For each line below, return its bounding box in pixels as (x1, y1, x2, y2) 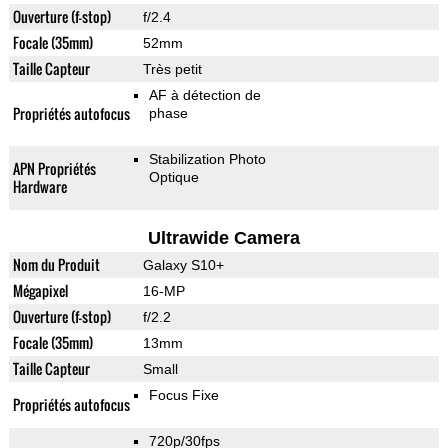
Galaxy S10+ (142, 257, 224, 274)
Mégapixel (12, 280, 68, 302)
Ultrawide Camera (147, 228, 300, 249)
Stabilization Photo (148, 151, 266, 168)
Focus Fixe (148, 387, 219, 404)
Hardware (12, 176, 67, 198)
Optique (148, 169, 199, 186)
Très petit (142, 61, 202, 78)
